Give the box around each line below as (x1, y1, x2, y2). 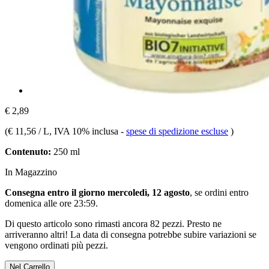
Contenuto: (5, 146, 51, 157)
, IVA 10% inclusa (49, 125, 121, 136)
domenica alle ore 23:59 (5, 198, 95, 208)
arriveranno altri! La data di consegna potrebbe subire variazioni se (5, 229, 256, 240)
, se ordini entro (190, 187, 249, 198)
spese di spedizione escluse (126, 125, 228, 136)
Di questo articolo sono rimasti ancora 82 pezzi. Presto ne (5, 218, 222, 229)
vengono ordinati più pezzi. (5, 240, 108, 250)
